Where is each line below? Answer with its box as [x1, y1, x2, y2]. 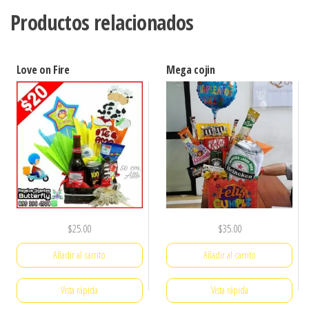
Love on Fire [16, 62, 70, 78]
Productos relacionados [10, 8, 194, 37]
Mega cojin [166, 62, 215, 78]
